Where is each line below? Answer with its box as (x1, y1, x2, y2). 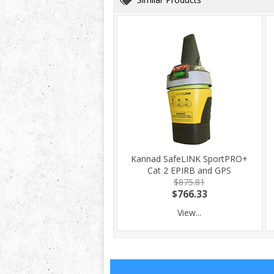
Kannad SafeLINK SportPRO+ (131, 153, 248, 165)
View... (177, 207, 201, 218)
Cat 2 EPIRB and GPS (147, 165, 231, 176)
